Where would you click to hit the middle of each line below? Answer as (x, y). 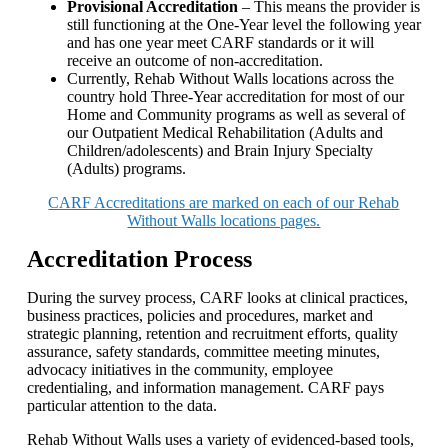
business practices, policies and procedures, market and (199, 315)
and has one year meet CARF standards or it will (220, 42)
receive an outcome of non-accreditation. (194, 60)
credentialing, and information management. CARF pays (205, 387)
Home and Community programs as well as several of (235, 114)
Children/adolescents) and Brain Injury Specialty (219, 150)
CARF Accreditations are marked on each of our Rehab (224, 202)
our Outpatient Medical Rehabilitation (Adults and (224, 132)
